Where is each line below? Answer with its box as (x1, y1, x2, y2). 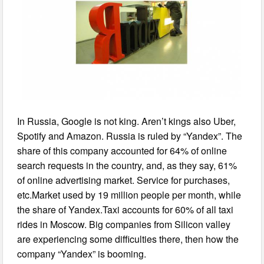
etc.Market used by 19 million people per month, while (17, 188, 242, 202)
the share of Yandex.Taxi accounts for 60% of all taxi (17, 203, 234, 217)
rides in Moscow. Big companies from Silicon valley (17, 217, 231, 232)
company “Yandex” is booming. (17, 247, 147, 261)
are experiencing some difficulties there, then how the (17, 232, 239, 246)
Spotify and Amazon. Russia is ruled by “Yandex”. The (17, 129, 243, 143)
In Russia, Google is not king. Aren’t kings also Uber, (17, 114, 236, 128)
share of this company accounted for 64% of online (17, 144, 227, 158)
